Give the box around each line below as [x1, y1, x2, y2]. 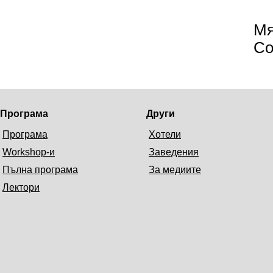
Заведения [149, 146, 199, 157]
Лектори [2, 182, 40, 193]
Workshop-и [2, 146, 55, 157]
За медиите [149, 164, 201, 175]
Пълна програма [2, 164, 78, 175]
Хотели [149, 129, 181, 140]
